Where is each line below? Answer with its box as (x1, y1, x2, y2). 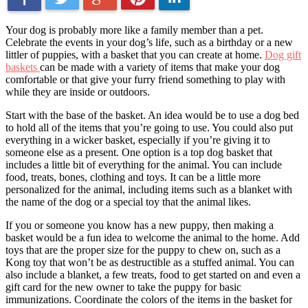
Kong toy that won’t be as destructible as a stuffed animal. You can (5, 256, 294, 268)
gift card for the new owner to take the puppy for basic (5, 280, 241, 293)
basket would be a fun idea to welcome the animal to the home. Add (5, 231, 300, 243)
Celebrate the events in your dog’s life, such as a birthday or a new (5, 36, 293, 48)
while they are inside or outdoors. (5, 85, 150, 98)
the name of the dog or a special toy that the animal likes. (5, 195, 251, 208)
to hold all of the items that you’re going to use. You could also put (5, 121, 293, 133)
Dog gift (265, 48, 301, 60)
